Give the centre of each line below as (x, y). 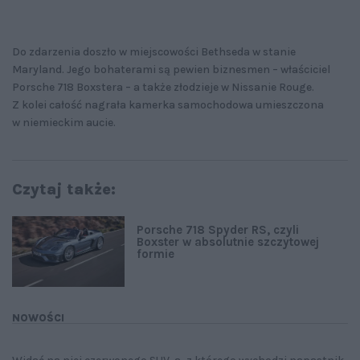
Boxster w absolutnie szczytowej (228, 242)
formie (155, 254)
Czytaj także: (64, 190)
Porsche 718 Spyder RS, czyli (218, 230)
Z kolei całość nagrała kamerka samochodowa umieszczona (168, 105)
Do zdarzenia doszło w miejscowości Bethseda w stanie (154, 52)
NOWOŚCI (38, 318)
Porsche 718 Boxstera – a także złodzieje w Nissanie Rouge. (163, 88)
